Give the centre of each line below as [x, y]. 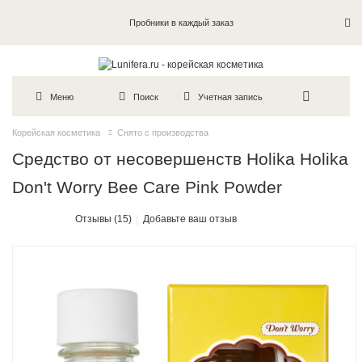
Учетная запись [231, 97]
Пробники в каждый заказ [181, 23]
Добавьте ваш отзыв [190, 219]
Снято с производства [163, 133]
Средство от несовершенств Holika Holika [181, 159]
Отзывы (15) [104, 219]
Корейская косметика [56, 133]
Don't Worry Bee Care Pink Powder [147, 187]
